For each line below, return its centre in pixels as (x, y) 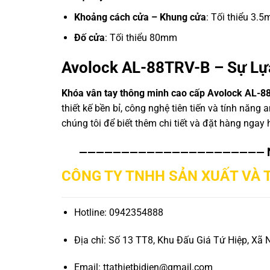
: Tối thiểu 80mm (141, 38)
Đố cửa (89, 38)
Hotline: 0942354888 (118, 212)
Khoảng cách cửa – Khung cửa (140, 17)
